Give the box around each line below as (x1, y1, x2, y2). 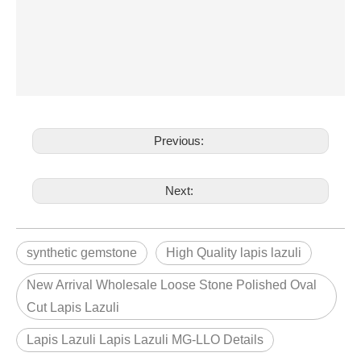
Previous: (154, 133, 207, 147)
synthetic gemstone (27, 245, 137, 259)
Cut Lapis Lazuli (27, 300, 119, 314)
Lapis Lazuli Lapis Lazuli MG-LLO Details (27, 332, 263, 346)
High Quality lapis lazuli (166, 245, 301, 259)
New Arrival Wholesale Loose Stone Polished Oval (27, 277, 317, 292)
